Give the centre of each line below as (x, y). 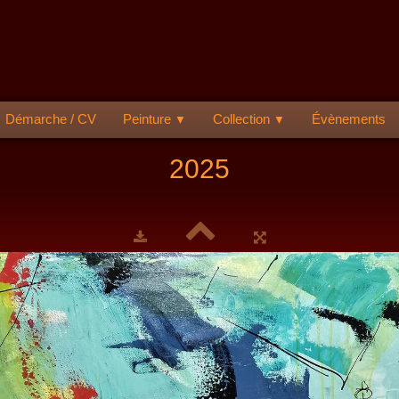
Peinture (149, 119)
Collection (243, 119)
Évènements (349, 119)
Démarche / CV (51, 119)
